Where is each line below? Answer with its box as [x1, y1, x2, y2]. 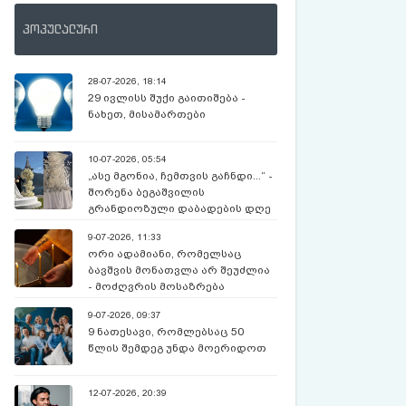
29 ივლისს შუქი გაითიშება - [88, 92, 246, 104]
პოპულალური [23, 21, 98, 37]
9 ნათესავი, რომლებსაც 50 [88, 325, 245, 338]
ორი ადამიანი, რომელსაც [88, 247, 243, 260]
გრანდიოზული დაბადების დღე [88, 202, 272, 215]
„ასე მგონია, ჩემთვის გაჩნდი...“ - [88, 169, 274, 182]
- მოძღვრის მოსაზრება [88, 280, 226, 293]
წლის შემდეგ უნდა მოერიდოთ [88, 342, 267, 354]
